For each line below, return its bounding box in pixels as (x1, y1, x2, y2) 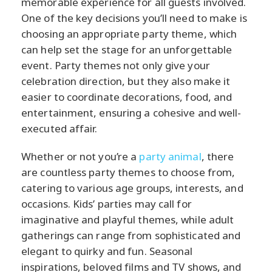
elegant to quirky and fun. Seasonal (21, 243, 193, 258)
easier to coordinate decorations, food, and (21, 89, 233, 104)
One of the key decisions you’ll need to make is (21, 10, 247, 25)
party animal (139, 149, 202, 163)
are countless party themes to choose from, (21, 165, 236, 179)
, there (201, 149, 234, 163)
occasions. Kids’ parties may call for (21, 196, 192, 211)
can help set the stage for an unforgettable (21, 42, 233, 56)
